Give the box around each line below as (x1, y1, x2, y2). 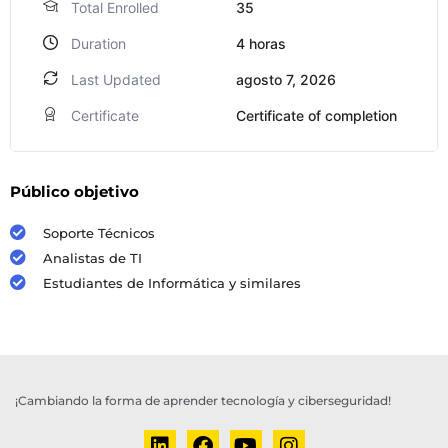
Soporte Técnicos (43, 225, 155, 242)
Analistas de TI (43, 250, 142, 267)
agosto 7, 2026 (236, 71, 336, 89)
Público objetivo (10, 182, 139, 202)
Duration (71, 35, 126, 53)
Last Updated (71, 71, 161, 89)
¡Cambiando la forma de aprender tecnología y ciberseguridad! (15, 393, 391, 409)
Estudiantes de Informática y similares (43, 275, 301, 292)
